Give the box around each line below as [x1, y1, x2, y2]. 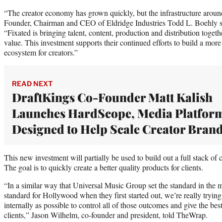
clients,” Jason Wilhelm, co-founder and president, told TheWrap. [4, 209, 208, 220]
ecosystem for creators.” [4, 47, 78, 57]
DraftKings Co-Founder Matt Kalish [12, 89, 213, 105]
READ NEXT [12, 79, 53, 88]
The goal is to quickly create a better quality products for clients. [4, 162, 203, 172]
